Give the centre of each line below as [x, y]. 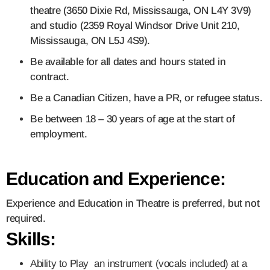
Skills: [33, 239]
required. [26, 219]
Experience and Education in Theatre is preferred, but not [133, 204]
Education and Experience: [116, 179]
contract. [50, 77]
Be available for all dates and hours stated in [128, 62]
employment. [59, 134]
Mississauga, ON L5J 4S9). [90, 41]
